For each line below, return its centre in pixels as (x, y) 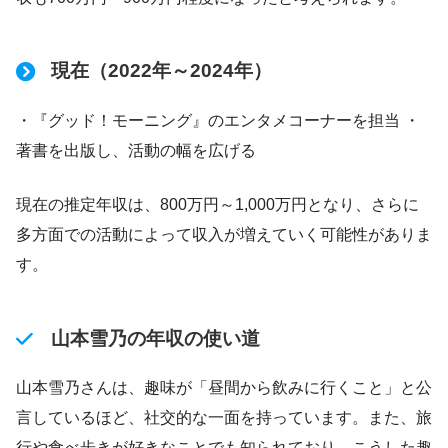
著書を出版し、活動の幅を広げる (136, 150)
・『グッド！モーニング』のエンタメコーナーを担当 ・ (218, 120)
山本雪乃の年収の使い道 (155, 338)
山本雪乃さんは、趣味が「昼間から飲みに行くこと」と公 (224, 388)
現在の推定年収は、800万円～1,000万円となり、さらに (217, 204)
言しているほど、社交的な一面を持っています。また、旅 (224, 418)
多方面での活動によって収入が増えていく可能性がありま (224, 234)
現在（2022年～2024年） (161, 71)
